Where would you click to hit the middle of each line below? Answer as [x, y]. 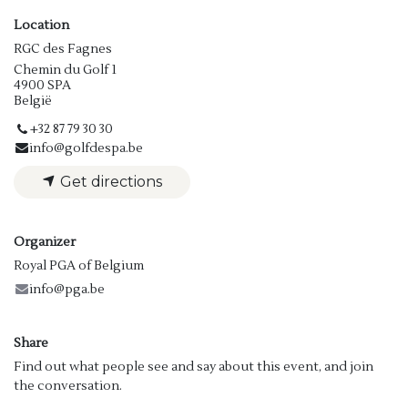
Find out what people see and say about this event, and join [194, 367]
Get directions [109, 181]
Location [41, 25]
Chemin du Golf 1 [65, 70]
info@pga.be [67, 289]
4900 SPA [42, 85]
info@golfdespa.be [87, 148]
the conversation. [68, 386]
